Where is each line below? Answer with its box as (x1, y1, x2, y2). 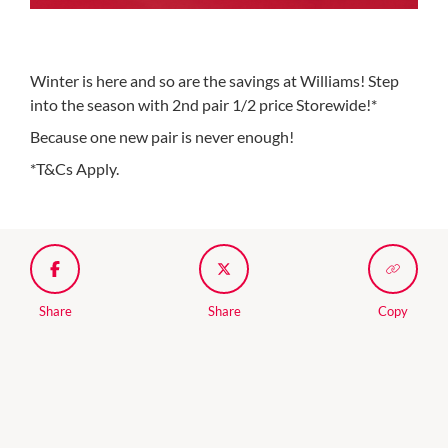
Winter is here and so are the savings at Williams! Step (30, 71, 399, 90)
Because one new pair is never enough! (30, 127, 294, 146)
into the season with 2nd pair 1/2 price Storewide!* (30, 95, 377, 114)
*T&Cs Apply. (30, 159, 119, 178)
